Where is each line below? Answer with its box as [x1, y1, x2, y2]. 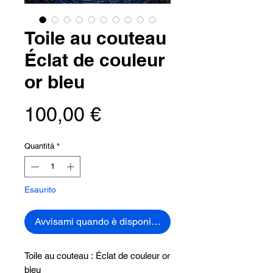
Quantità [24, 141, 54, 151]
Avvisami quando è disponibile [34, 216, 167, 227]
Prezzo [101, 102, 161, 125]
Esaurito [24, 185, 56, 194]
